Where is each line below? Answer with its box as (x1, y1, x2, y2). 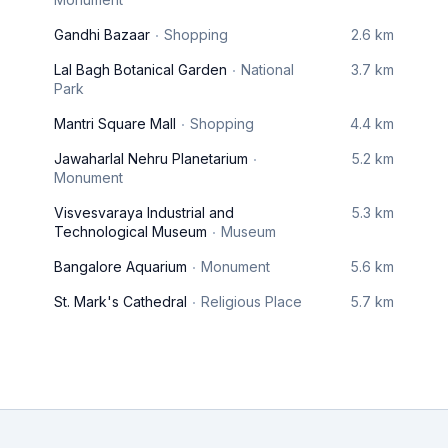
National (241, 61, 294, 78)
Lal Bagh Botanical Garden (54, 61, 227, 78)
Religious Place (201, 293, 302, 310)
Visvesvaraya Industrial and (54, 204, 234, 221)
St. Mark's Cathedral (54, 293, 187, 310)
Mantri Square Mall (54, 115, 176, 132)
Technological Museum (54, 223, 207, 240)
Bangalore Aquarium (54, 258, 187, 275)
